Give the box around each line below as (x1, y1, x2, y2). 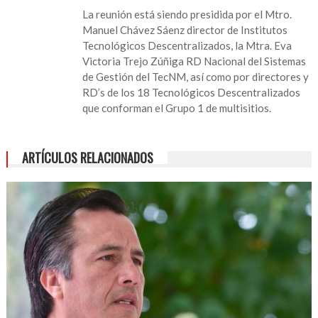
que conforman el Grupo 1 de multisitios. (82, 101, 272, 114)
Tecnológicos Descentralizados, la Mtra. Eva (82, 38, 292, 52)
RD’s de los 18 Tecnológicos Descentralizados (82, 85, 301, 99)
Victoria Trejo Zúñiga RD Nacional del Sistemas (82, 54, 307, 67)
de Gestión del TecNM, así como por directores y (82, 70, 309, 83)
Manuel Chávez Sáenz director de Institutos (82, 23, 288, 36)
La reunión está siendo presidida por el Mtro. (82, 7, 292, 21)
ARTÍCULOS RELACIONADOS (21, 148, 153, 167)
